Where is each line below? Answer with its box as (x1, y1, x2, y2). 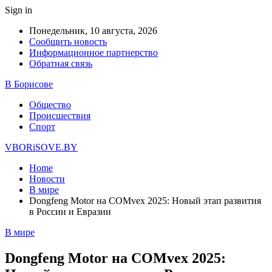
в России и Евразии (29, 206, 111, 217)
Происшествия (29, 110, 90, 121)
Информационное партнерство (29, 47, 158, 58)
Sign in (5, 5, 32, 15)
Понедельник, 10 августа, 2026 (29, 25, 157, 36)
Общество (29, 100, 71, 110)
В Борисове (5, 79, 53, 89)
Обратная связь (29, 58, 92, 69)
